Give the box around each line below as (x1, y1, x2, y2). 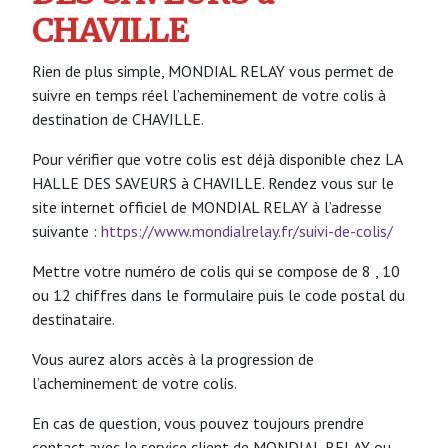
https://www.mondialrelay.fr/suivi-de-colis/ (101, 220, 393, 241)
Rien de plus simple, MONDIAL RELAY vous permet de (32, 60, 394, 81)
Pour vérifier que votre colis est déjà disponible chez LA (32, 148, 402, 169)
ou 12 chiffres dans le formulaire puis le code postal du (32, 284, 405, 305)
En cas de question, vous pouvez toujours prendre (32, 412, 364, 433)
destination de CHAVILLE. (32, 108, 204, 129)
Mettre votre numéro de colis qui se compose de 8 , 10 (32, 260, 400, 281)
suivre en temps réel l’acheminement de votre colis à (32, 84, 386, 105)
